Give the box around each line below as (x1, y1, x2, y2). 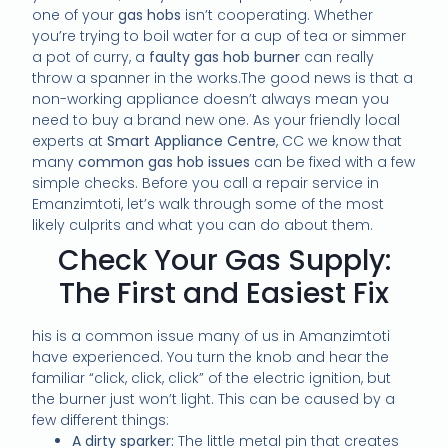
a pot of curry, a (32, 47, 150, 68)
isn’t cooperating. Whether (181, 5, 374, 26)
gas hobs (118, 5, 182, 26)
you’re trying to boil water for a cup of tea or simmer (32, 26, 407, 47)
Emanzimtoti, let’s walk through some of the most (32, 194, 385, 215)
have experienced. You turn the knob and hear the (32, 347, 390, 368)
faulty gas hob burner (149, 47, 301, 68)
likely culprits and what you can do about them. (32, 215, 374, 236)
